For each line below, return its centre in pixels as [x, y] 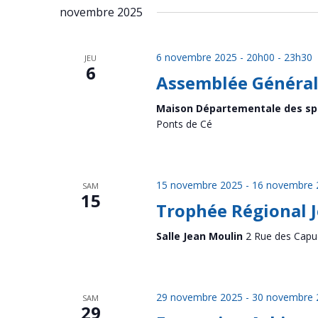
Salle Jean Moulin [201, 236]
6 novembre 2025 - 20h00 [215, 57]
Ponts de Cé [184, 124]
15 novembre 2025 [199, 185]
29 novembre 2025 [199, 297]
